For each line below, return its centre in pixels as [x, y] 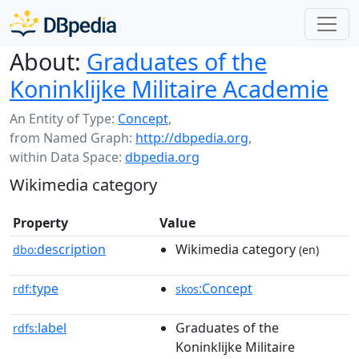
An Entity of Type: [64, 119]
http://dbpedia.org [192, 138]
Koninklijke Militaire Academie [169, 89]
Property [40, 223]
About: [45, 61]
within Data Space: [67, 157]
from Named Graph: [73, 138]
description [71, 249]
